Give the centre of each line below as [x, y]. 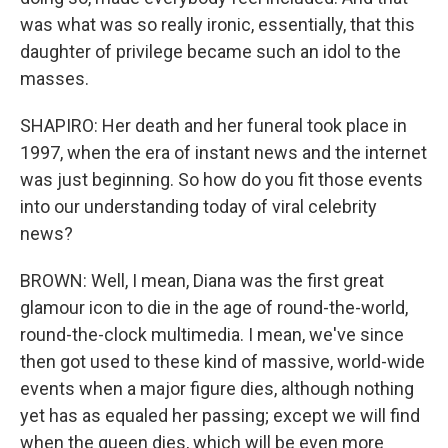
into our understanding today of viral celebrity [198, 206]
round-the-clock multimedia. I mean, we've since [212, 334]
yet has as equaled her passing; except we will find [220, 415]
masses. [54, 78]
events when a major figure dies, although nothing [217, 388]
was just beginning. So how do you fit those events [221, 179]
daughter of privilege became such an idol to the [210, 51]
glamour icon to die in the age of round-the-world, [214, 307]
